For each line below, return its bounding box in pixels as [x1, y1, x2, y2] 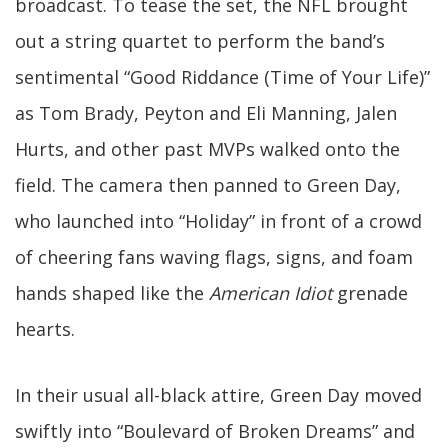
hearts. [15, 317, 75, 341]
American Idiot [209, 281, 332, 305]
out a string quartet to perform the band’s [15, 29, 385, 53]
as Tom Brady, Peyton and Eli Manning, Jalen [15, 101, 397, 125]
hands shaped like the [15, 281, 209, 305]
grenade [332, 281, 408, 305]
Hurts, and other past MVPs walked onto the [15, 137, 400, 161]
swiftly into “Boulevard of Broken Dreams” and [15, 419, 415, 443]
